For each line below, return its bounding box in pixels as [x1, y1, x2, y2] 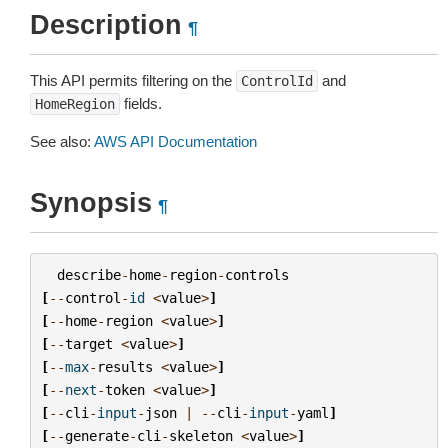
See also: [30, 133, 94, 150]
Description [30, 10, 182, 40]
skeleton [168, 427, 233, 444]
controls [224, 266, 289, 283]
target [64, 335, 113, 352]
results [96, 358, 153, 375]
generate [64, 427, 129, 444]
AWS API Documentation [94, 133, 257, 150]
